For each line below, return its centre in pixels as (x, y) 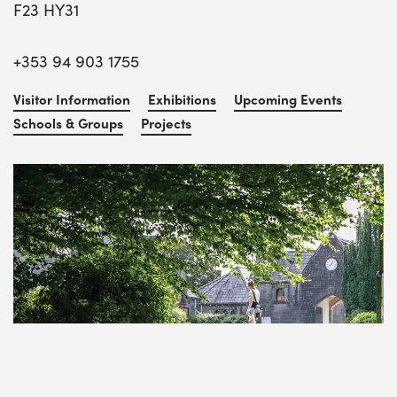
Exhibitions (182, 100)
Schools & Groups (68, 124)
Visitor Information (72, 100)
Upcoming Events (288, 100)
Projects (166, 124)
